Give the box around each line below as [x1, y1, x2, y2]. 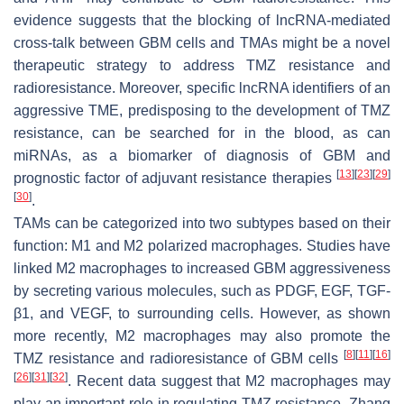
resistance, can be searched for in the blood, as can [14, 124, 390, 141]
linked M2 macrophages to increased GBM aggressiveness [14, 260, 390, 276]
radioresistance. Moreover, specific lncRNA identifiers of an [14, 79, 390, 96]
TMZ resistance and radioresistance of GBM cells [14, 350, 344, 366]
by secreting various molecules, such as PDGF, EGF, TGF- [14, 282, 390, 298]
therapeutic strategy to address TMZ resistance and [14, 57, 390, 73]
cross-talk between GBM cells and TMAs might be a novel [14, 34, 390, 50]
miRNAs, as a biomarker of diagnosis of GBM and [14, 147, 390, 163]
